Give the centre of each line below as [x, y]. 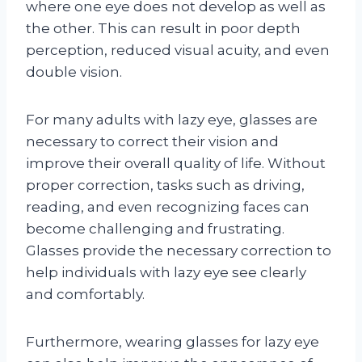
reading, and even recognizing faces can [168, 206]
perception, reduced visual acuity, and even [178, 50]
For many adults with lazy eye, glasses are [172, 119]
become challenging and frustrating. [155, 228]
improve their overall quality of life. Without [176, 163]
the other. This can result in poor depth [163, 28]
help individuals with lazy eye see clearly [166, 272]
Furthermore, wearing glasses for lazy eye [173, 341]
